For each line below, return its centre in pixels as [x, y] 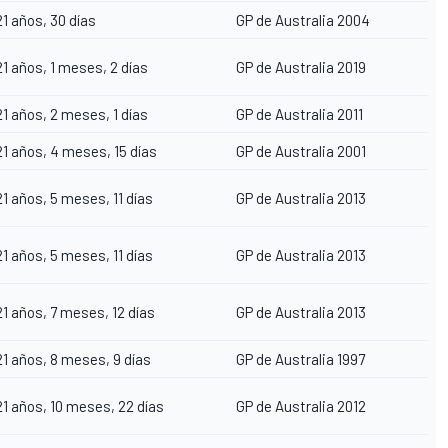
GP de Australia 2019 [301, 67]
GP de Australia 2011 [299, 114]
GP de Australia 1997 [300, 359]
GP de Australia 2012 [301, 406]
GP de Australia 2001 [301, 151]
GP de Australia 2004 [303, 20]
